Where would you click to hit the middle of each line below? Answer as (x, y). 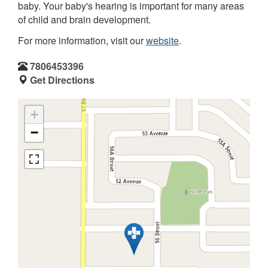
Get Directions (62, 80)
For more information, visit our (82, 40)
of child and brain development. (84, 19)
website (162, 40)
